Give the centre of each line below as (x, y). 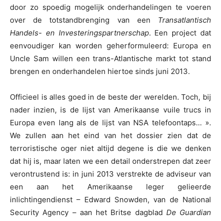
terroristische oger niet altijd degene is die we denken (110, 148)
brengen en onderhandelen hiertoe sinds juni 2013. (100, 72)
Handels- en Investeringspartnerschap (79, 33)
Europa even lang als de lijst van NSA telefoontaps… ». (110, 123)
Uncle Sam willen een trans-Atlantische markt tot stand (110, 59)
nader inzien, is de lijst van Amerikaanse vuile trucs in (110, 110)
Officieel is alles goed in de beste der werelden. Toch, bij (110, 97)
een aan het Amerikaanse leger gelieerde (110, 187)
